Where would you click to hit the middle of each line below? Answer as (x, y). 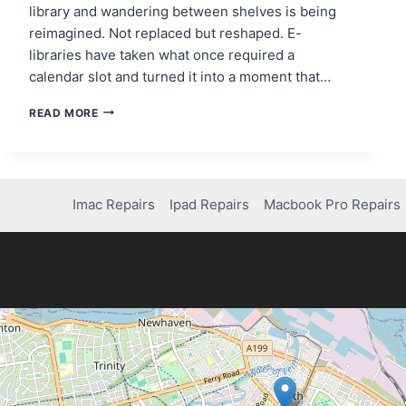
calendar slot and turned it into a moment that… (180, 76)
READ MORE (64, 112)
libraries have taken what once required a (162, 54)
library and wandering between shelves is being (183, 11)
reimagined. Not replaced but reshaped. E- (165, 33)
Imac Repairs (114, 205)
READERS (125, 126)
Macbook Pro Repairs (333, 205)
